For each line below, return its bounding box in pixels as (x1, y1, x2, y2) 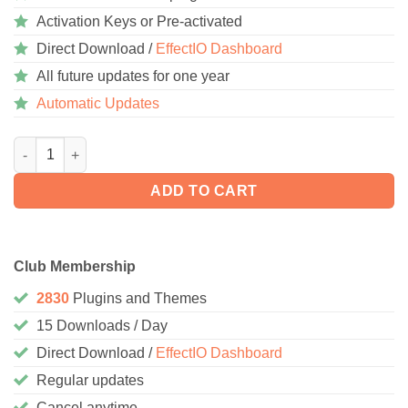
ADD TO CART (150, 183, 258, 199)
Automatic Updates (36, 96, 159, 112)
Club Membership (14, 258, 136, 274)
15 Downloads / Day (36, 317, 168, 333)
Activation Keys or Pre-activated (36, 14, 242, 30)
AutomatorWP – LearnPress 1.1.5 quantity (13, 138, 271, 153)
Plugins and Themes (73, 290, 207, 306)
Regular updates (36, 372, 144, 388)
